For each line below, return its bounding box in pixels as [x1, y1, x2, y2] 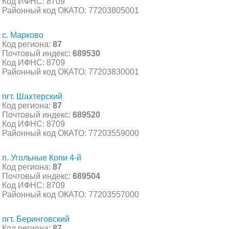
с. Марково [2, 30, 43, 39]
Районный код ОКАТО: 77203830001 [2, 67, 139, 76]
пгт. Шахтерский [2, 91, 62, 101]
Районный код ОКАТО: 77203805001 [2, 6, 139, 15]
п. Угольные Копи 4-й [2, 153, 81, 162]
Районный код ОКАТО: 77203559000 [2, 128, 139, 138]
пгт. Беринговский [2, 214, 70, 223]
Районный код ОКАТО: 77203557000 [2, 190, 139, 199]
